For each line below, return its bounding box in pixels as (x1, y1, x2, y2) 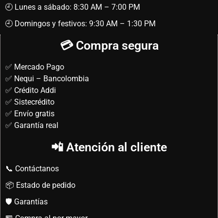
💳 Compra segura (59, 38, 159, 53)
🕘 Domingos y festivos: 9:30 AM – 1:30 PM (5, 19, 156, 29)
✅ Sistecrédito (5, 97, 54, 107)
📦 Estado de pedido (5, 181, 75, 190)
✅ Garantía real (5, 121, 58, 130)
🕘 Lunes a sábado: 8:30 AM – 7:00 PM (5, 2, 140, 12)
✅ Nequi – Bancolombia (5, 74, 89, 84)
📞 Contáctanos (5, 164, 59, 174)
